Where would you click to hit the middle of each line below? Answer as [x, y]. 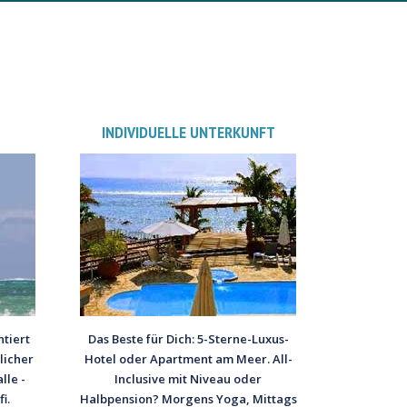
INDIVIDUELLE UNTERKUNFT [188, 133]
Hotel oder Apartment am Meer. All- [188, 359]
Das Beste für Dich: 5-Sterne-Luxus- [188, 339]
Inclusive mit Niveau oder [189, 379]
